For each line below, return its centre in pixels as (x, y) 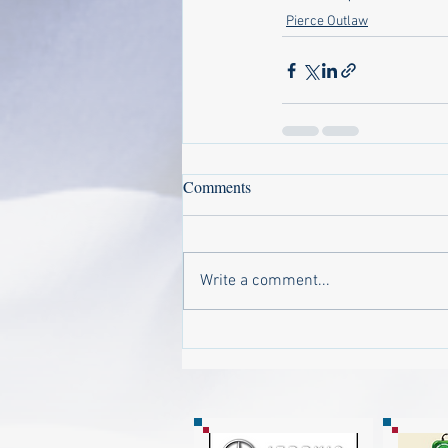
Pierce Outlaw (327, 21)
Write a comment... (265, 281)
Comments (217, 186)
